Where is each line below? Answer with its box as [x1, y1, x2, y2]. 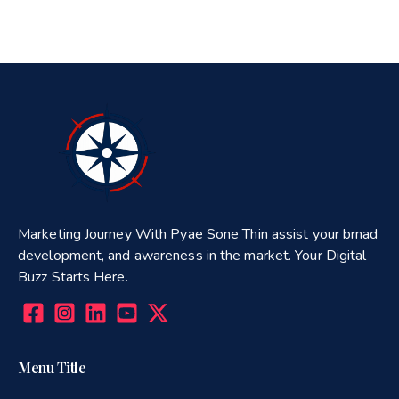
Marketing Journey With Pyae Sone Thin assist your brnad [18, 224, 379, 244]
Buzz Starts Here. [18, 266, 128, 287]
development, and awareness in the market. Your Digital [18, 245, 367, 265]
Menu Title [18, 357, 85, 377]
